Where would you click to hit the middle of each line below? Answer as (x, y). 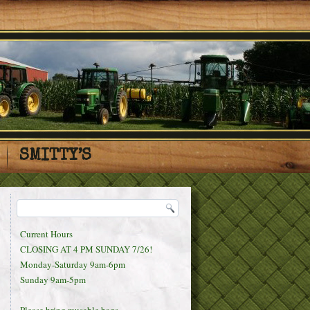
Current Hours (46, 234)
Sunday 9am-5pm (53, 280)
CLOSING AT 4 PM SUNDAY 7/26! (86, 249)
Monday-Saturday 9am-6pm (73, 264)
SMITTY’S (55, 156)
